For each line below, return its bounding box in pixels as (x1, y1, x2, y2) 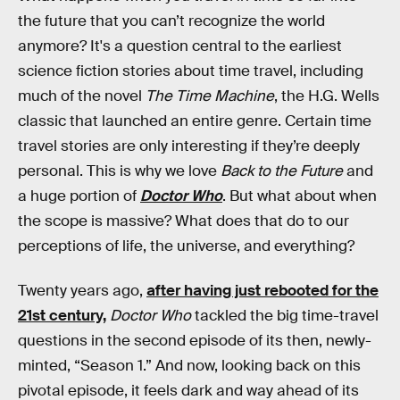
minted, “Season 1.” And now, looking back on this (18, 355, 361, 375)
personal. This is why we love (18, 162, 221, 180)
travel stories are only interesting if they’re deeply (18, 137, 360, 155)
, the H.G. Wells (274, 87, 379, 105)
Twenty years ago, (18, 280, 146, 300)
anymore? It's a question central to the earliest (18, 37, 342, 55)
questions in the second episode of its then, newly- (18, 330, 371, 350)
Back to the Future (221, 162, 343, 180)
